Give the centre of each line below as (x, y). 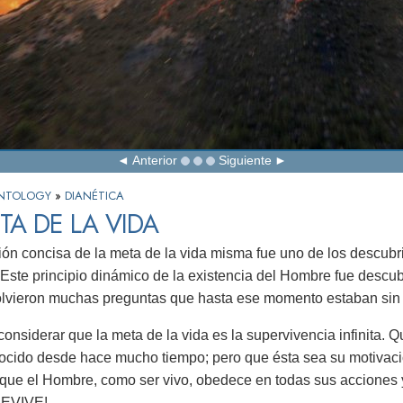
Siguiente (245, 160)
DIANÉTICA (94, 196)
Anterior (154, 160)
